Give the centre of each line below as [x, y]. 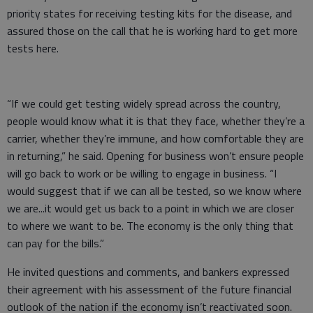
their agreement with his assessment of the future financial [149, 289]
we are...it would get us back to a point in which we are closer [151, 208]
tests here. [34, 48]
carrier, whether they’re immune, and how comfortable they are [155, 138]
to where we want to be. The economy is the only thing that [150, 225]
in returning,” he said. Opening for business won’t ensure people [155, 155]
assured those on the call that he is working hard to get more [152, 30]
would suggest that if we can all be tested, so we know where [154, 190]
